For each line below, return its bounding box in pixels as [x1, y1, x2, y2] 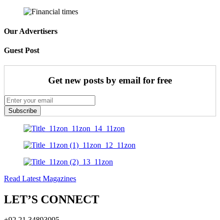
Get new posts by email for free [48, 75, 172, 85]
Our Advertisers [4, 27, 57, 35]
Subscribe [8, 107, 37, 114]
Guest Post [4, 46, 39, 55]
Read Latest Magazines [4, 174, 76, 183]
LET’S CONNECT [4, 192, 99, 206]
